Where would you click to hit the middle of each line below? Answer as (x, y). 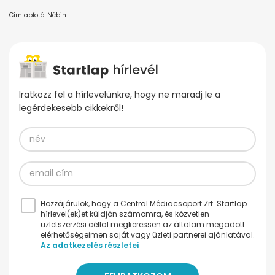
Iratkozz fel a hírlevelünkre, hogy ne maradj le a (120, 94)
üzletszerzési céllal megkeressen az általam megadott (143, 224)
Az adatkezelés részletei (90, 245)
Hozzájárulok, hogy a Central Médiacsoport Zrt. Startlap (144, 203)
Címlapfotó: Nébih (38, 15)
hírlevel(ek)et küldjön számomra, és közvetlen (125, 214)
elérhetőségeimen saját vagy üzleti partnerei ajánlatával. (148, 234)
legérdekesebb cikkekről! (71, 108)
